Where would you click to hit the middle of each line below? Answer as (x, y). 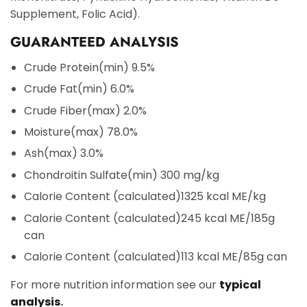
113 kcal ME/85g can (234, 257)
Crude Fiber (56, 110)
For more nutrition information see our (113, 285)
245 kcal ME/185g (228, 218)
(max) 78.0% (104, 132)
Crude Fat (51, 89)
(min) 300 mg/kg (173, 175)
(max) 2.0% (117, 110)
